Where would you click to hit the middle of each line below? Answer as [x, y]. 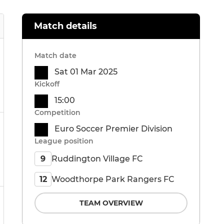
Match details [65, 26]
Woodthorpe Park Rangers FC [113, 179]
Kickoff [47, 84]
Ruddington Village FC [97, 158]
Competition [57, 113]
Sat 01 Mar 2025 [86, 72]
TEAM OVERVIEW [111, 203]
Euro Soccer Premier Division [113, 129]
